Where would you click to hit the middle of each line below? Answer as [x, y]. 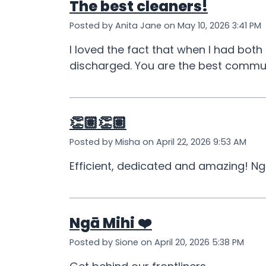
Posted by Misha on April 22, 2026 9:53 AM [158, 142]
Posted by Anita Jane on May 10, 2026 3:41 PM [165, 26]
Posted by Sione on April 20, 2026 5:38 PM [157, 243]
